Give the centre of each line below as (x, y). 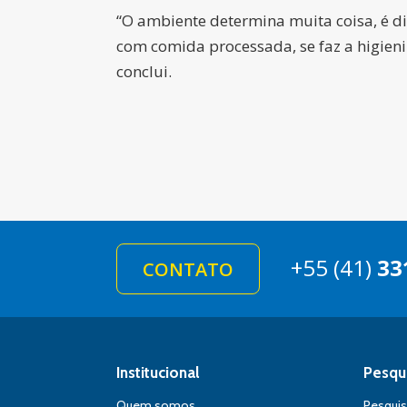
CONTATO (188, 269)
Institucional (158, 372)
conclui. (144, 71)
